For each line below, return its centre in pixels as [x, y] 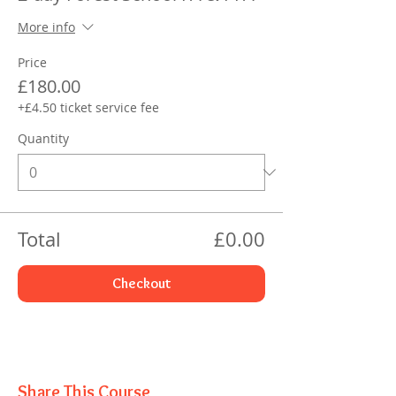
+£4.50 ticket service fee [88, 107]
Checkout [141, 283]
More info [46, 27]
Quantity [43, 138]
